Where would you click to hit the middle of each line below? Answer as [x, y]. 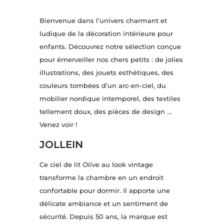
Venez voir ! [58, 125]
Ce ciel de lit [61, 165]
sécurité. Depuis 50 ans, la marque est [103, 217]
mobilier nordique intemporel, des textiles [110, 99]
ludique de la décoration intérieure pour [106, 34]
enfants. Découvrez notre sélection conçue [110, 47]
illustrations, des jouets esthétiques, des [106, 73]
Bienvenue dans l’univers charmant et [103, 21]
